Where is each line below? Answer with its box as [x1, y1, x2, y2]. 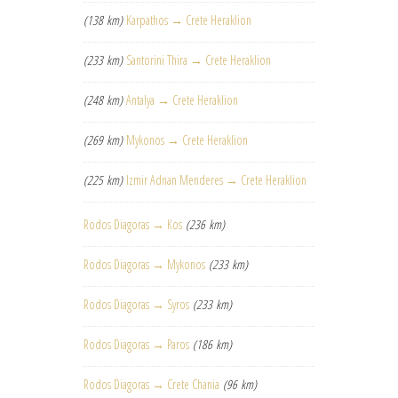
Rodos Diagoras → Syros [84, 296, 189, 314]
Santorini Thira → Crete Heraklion [126, 52, 271, 69]
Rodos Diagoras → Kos [84, 216, 182, 234]
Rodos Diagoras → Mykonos [84, 256, 205, 274]
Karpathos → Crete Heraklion [126, 12, 251, 29]
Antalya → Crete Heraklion [126, 92, 238, 109]
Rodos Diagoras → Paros [84, 336, 189, 354]
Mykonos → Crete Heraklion [126, 131, 248, 149]
